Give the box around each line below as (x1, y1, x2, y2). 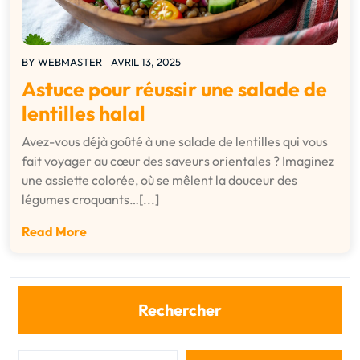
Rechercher (138, 300, 222, 321)
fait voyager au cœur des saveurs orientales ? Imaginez (22, 153, 334, 170)
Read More (22, 223, 87, 240)
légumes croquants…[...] (22, 191, 159, 208)
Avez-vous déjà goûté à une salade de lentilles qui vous (22, 133, 328, 150)
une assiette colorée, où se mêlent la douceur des (22, 172, 297, 189)
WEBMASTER (38, 55, 102, 69)
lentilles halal (22, 100, 145, 127)
